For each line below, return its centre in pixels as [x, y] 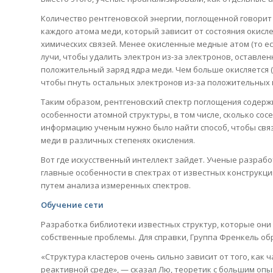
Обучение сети [72, 205]
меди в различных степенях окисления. [118, 140]
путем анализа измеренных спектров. [116, 186]
